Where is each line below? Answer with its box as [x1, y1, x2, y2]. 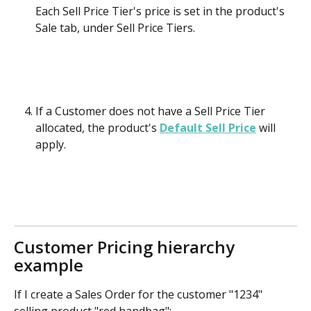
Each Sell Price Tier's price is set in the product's [35, 3, 287, 19]
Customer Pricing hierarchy [14, 235, 239, 259]
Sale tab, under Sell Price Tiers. [35, 19, 195, 35]
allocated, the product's [35, 119, 160, 135]
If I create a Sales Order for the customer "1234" [14, 287, 265, 303]
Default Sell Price [160, 119, 256, 135]
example [14, 253, 83, 277]
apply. [35, 136, 66, 152]
